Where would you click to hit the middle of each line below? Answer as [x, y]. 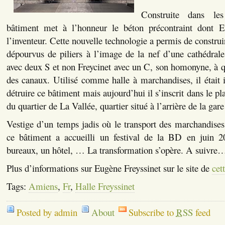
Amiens [43, 186]
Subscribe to [152, 212]
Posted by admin [47, 212]
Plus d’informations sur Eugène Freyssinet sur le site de [109, 168]
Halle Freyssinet [105, 186]
